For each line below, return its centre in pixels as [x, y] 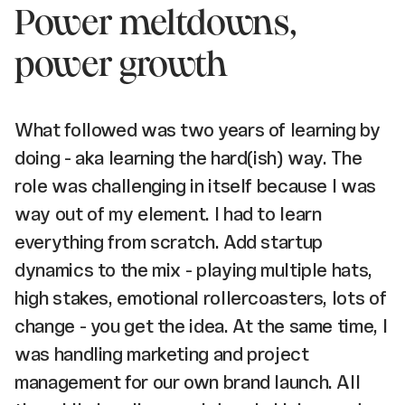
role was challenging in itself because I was [195, 185]
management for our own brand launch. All [188, 381]
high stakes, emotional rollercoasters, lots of [201, 297]
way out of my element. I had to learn [168, 213]
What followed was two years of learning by [198, 129]
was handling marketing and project [162, 353]
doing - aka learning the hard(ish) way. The [188, 157]
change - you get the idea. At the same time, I [201, 325]
